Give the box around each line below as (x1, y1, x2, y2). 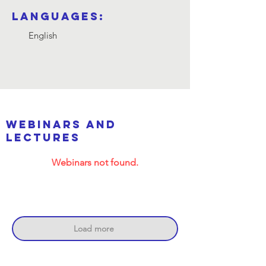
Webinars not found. (52, 157, 138, 168)
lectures (6, 131, 80, 144)
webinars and (6, 118, 116, 131)
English (28, 30, 57, 41)
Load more (74, 223, 114, 234)
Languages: (12, 9, 104, 23)
